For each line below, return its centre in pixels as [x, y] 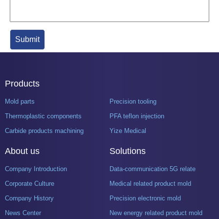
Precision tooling [133, 101]
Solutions [127, 151]
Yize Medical [128, 131]
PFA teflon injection [137, 116]
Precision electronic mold [145, 198]
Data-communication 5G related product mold [198, 169]
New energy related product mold [156, 213]
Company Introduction [36, 169]
